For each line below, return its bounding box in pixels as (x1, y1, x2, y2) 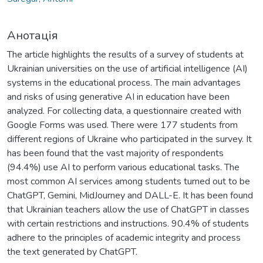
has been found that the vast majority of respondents (7, 146, 224, 160)
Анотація (7, 27, 58, 43)
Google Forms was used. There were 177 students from (7, 118, 238, 131)
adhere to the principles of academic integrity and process (7, 231, 241, 244)
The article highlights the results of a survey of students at (7, 48, 244, 61)
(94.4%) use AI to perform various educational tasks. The (7, 160, 240, 174)
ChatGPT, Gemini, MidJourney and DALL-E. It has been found (7, 188, 253, 202)
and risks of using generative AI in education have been (7, 90, 230, 103)
